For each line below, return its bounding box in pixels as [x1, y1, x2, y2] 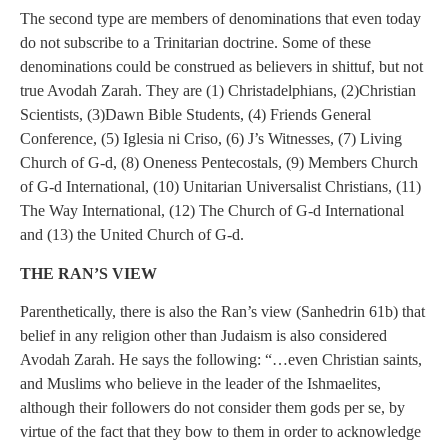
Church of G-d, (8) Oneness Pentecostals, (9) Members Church [20, 154, 418, 172]
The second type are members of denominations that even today [20, 10, 421, 28]
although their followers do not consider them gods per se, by [20, 399, 405, 417]
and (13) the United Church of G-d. [20, 226, 244, 244]
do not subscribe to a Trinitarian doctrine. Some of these [20, 34, 371, 52]
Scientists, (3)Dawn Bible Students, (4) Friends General [20, 106, 371, 124]
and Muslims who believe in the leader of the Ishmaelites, [20, 375, 381, 393]
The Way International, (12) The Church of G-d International [20, 202, 404, 220]
